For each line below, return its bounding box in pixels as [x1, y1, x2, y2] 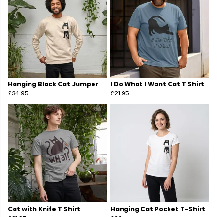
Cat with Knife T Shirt [8, 205, 80, 214]
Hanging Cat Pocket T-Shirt [110, 205, 205, 214]
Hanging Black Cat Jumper [8, 80, 98, 89]
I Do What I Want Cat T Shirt [110, 80, 204, 89]
